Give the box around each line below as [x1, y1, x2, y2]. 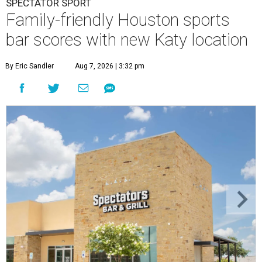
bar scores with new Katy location [6, 30, 248, 50]
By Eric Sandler [5, 62, 54, 71]
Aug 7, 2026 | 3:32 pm [75, 62, 144, 71]
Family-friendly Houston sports [6, 10, 230, 30]
